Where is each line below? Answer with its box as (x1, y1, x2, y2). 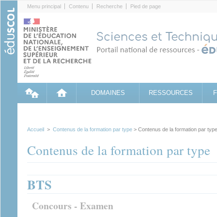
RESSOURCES (149, 89, 193, 96)
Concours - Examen (32, 199, 113, 213)
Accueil (27, 126, 44, 132)
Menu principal (27, 3, 61, 9)
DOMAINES (91, 89, 125, 96)
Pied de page (130, 3, 161, 9)
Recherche (96, 3, 123, 9)
